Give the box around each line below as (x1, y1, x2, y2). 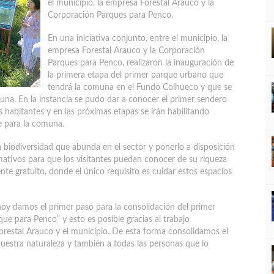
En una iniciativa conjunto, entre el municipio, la (48, 34, 228, 43)
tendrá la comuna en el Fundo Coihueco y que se (48, 83, 232, 92)
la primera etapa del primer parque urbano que (48, 71, 223, 80)
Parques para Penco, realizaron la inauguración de (48, 59, 234, 67)
